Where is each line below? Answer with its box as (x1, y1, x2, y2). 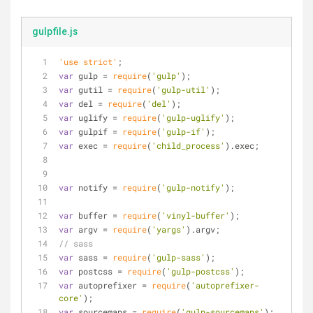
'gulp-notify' (161, 182, 225, 193)
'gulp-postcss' (166, 265, 235, 277)
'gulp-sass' (152, 252, 205, 263)
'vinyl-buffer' (161, 210, 230, 221)
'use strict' (59, 56, 117, 67)
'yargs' (152, 224, 186, 235)
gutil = (73, 84, 117, 95)
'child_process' (152, 140, 225, 151)
